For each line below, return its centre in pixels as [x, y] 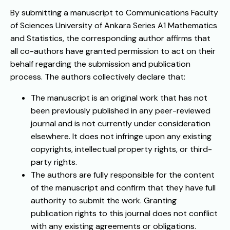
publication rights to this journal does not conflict [124, 214]
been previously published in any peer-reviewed [121, 111]
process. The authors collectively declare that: [98, 77]
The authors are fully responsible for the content [123, 175]
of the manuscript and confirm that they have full [123, 188]
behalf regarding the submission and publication [100, 64]
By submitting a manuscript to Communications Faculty [114, 13]
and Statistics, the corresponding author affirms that [110, 39]
